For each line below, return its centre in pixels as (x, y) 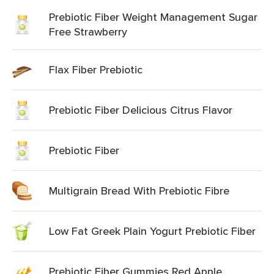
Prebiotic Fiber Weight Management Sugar (153, 17)
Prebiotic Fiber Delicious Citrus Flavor (141, 110)
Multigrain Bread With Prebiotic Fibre (139, 191)
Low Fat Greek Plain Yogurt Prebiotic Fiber (152, 231)
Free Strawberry (88, 31)
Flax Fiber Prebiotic (96, 69)
